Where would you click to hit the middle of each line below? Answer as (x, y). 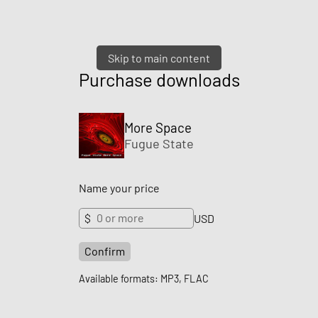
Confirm (104, 251)
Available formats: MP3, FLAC (143, 278)
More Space (158, 128)
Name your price (119, 187)
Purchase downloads (159, 79)
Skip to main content (159, 58)
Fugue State (159, 144)
